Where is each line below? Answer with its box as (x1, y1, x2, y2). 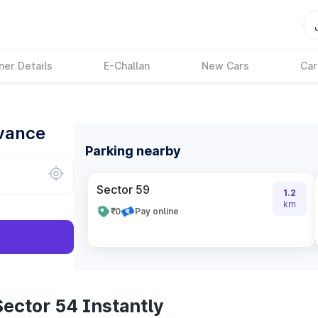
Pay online (135, 206, 179, 216)
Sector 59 (97, 182, 150, 197)
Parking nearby (85, 143, 181, 158)
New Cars (201, 60, 249, 72)
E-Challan (104, 60, 150, 72)
